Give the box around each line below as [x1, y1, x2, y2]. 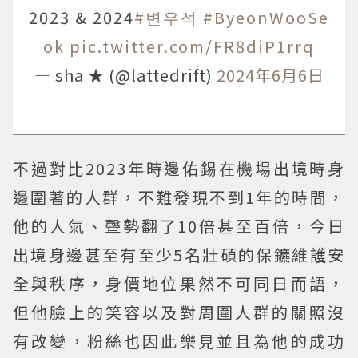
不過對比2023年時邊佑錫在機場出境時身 [13, 157, 345, 180]
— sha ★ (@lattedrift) [34, 63, 217, 86]
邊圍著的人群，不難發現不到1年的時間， [13, 185, 345, 209]
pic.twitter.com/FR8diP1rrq [70, 34, 315, 58]
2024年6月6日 [216, 63, 324, 86]
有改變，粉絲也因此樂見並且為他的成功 [13, 329, 345, 352]
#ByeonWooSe [203, 6, 329, 29]
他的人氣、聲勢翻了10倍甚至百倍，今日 [13, 214, 345, 237]
